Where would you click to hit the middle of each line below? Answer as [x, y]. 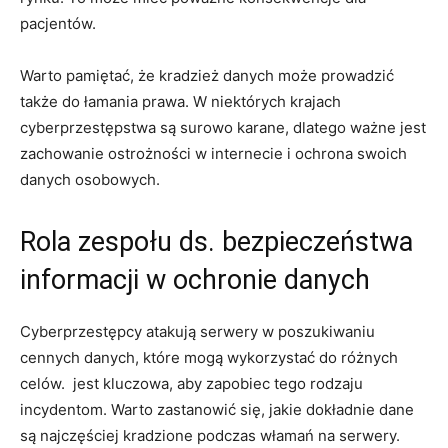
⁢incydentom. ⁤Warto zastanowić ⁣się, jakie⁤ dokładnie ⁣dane [217, 409]
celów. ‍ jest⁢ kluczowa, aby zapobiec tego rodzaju [191, 383]
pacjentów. [58, 23]
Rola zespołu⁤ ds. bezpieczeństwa [216, 241]
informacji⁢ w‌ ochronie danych [195, 279]
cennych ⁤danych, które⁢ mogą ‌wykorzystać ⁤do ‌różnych [209, 357]
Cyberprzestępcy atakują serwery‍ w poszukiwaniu [197, 331]
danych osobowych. [90, 179]
